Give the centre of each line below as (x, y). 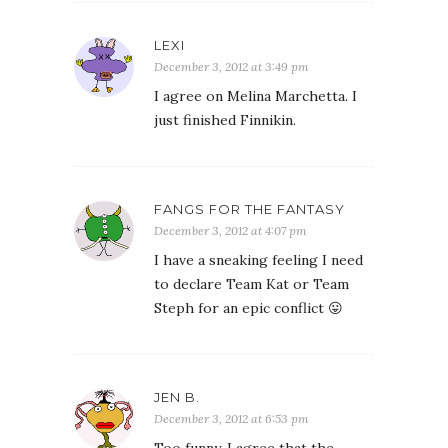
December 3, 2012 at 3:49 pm (231, 66)
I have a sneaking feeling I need (258, 260)
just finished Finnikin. (225, 120)
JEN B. (177, 397)
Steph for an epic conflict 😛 (248, 308)
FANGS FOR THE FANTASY (249, 209)
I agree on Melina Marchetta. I (255, 96)
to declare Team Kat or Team (251, 284)
